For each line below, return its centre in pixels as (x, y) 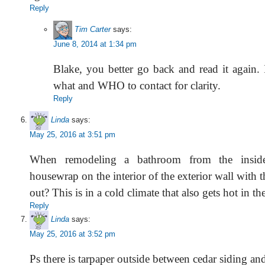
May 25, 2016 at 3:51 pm (72, 134)
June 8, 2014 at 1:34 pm (95, 44)
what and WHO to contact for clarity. (137, 85)
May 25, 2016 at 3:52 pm (72, 234)
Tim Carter (93, 30)
